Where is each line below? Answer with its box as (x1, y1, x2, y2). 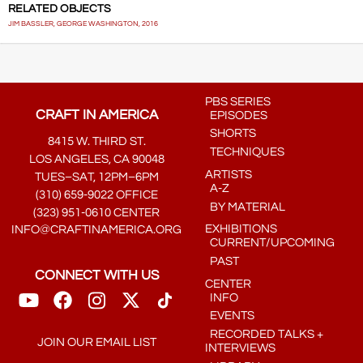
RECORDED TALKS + (205, 328, 324, 341)
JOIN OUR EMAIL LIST (36, 335, 156, 348)
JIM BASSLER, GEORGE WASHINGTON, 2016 (7, 20, 158, 28)
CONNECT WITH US (34, 267, 159, 283)
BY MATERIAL (205, 200, 286, 213)
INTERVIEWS (205, 342, 276, 355)
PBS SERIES (205, 95, 271, 108)
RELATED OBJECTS (7, 3, 111, 15)
